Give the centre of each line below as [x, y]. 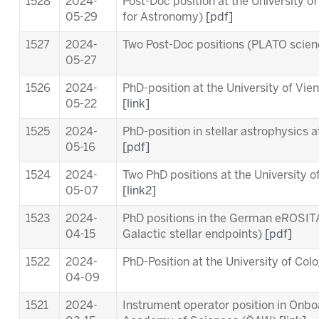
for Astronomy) [164, 17]
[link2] [139, 191]
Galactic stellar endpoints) [194, 235]
